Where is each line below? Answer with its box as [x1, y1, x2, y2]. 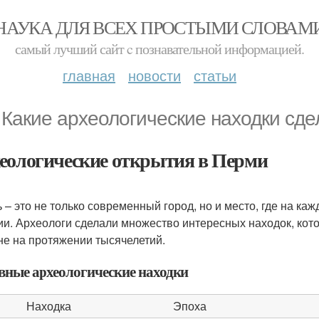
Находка [26, 298, 71, 314]
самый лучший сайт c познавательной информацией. [15, 39, 304, 58]
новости [128, 65, 181, 85]
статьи [194, 65, 236, 85]
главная [63, 65, 115, 85]
